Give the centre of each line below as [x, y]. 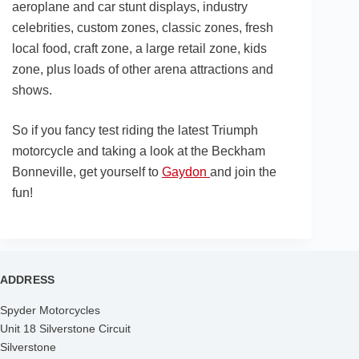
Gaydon [186, 172]
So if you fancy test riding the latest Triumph [135, 131]
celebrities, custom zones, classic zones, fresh [143, 28]
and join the [243, 172]
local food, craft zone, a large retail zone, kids [139, 49]
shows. [32, 91]
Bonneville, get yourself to [87, 172]
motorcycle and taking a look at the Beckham [139, 151]
